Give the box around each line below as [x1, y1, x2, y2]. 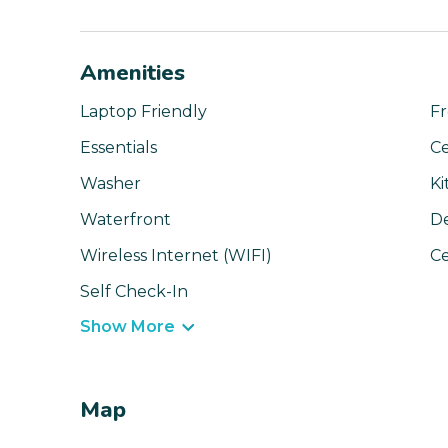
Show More [80, 317, 175, 337]
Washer [80, 174, 141, 194]
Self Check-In [80, 282, 188, 302]
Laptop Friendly [80, 102, 207, 122]
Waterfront [80, 210, 171, 230]
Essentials [80, 138, 157, 158]
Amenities [80, 58, 185, 89]
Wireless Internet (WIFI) [80, 246, 272, 266]
